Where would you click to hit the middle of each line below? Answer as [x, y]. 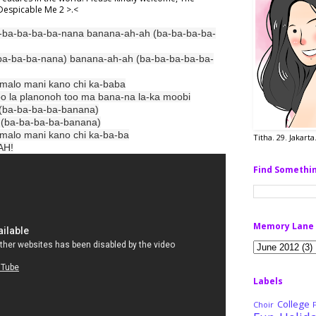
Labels [268, 281]
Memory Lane [284, 226]
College [293, 304]
